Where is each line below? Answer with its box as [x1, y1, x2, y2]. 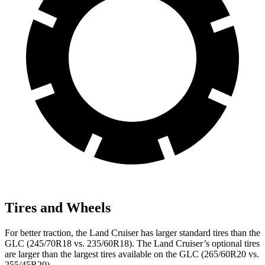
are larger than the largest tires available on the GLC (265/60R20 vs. [5, 248, 259, 259]
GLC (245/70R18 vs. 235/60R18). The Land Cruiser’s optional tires [5, 238, 260, 248]
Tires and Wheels [5, 199, 111, 215]
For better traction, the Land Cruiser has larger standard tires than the [5, 227, 260, 238]
